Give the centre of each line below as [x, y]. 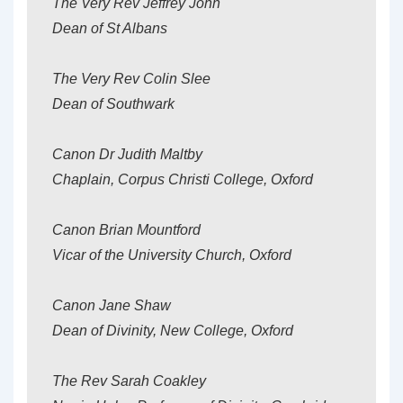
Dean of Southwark [113, 104]
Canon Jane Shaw [112, 305]
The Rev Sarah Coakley [129, 381]
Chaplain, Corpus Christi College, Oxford [183, 179]
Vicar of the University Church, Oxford [172, 255]
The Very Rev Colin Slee [131, 79]
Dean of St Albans [110, 28]
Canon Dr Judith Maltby [127, 154]
